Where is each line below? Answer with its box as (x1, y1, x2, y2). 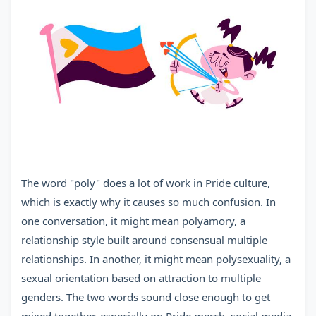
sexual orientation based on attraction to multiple (21, 271, 261, 285)
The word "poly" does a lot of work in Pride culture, (21, 176, 270, 190)
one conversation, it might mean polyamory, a (21, 214, 245, 228)
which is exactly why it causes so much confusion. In (21, 195, 276, 209)
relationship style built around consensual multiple (21, 233, 267, 247)
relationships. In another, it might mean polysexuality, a (21, 252, 291, 266)
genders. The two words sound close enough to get (21, 290, 270, 304)
